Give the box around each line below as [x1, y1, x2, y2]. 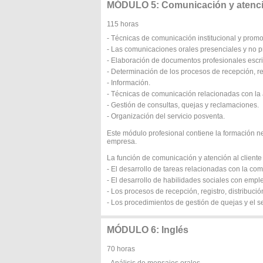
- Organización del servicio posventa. [107, 112, 225, 120]
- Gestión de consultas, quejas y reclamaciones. [107, 101, 259, 109]
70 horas [107, 245, 135, 253]
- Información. [107, 79, 150, 87]
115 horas [107, 20, 139, 28]
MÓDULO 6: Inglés [107, 225, 188, 235]
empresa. [107, 137, 137, 146]
